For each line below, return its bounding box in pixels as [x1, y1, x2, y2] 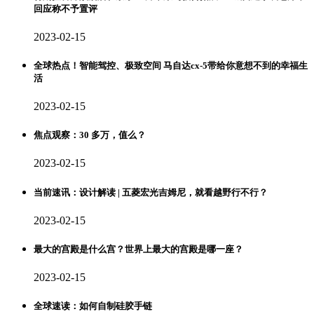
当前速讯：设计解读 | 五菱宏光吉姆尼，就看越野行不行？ [34, 186, 268, 198]
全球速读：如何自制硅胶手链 [34, 301, 152, 312]
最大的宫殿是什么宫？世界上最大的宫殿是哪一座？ [34, 243, 243, 254]
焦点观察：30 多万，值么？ [34, 130, 146, 141]
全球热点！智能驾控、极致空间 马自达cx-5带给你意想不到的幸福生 [34, 60, 308, 71]
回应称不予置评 [34, 3, 97, 14]
